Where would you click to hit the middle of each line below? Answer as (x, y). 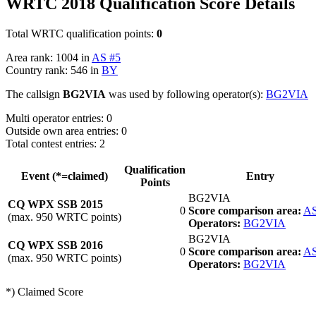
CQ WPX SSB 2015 (55, 204)
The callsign (34, 94)
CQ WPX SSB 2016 (55, 245)
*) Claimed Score (44, 291)
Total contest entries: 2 (55, 143)
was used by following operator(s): (186, 94)
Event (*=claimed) (65, 176)
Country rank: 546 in (54, 70)
